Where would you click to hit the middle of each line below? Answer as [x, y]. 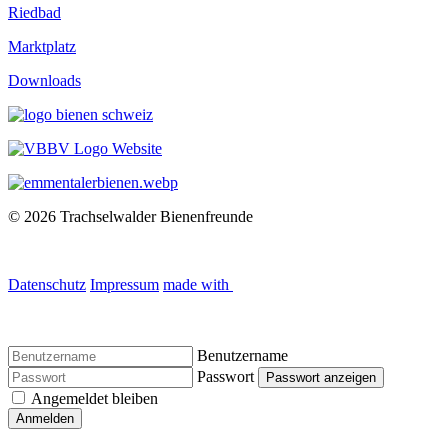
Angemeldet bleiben [94, 398]
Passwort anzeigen [321, 377]
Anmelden [45, 418]
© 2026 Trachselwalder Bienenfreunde [130, 216]
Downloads [44, 80]
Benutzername [242, 355]
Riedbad [34, 12]
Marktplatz [42, 46]
